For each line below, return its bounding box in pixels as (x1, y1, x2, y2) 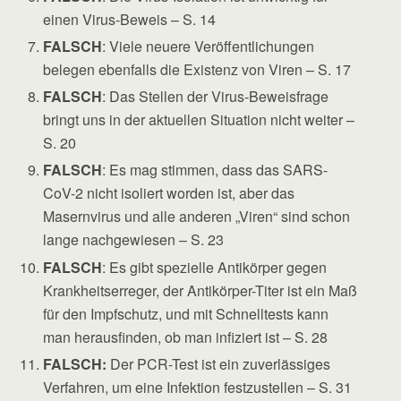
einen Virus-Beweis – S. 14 (43, 8, 217, 30)
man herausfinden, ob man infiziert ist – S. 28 (43, 326, 328, 347)
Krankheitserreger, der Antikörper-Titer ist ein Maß (43, 279, 358, 301)
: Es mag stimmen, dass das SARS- (102, 159, 328, 181)
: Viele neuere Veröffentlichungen (102, 36, 315, 57)
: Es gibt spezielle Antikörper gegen (102, 256, 328, 277)
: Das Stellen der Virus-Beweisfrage (102, 86, 329, 107)
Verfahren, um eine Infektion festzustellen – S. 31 (43, 376, 353, 397)
